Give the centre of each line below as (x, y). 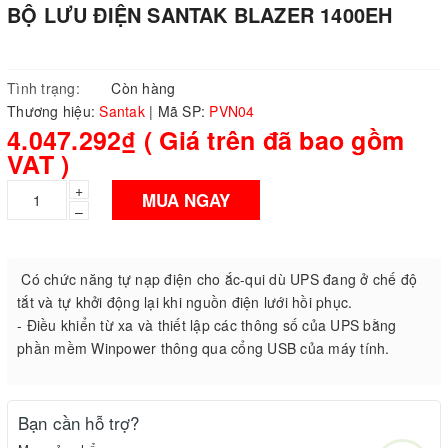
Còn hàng (141, 88)
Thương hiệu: (53, 111)
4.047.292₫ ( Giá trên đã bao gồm (205, 140)
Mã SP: (181, 111)
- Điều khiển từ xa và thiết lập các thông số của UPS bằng (207, 325)
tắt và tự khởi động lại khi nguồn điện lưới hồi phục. (185, 302)
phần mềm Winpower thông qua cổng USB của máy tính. (203, 348)
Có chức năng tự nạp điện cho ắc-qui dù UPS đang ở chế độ (217, 279)
